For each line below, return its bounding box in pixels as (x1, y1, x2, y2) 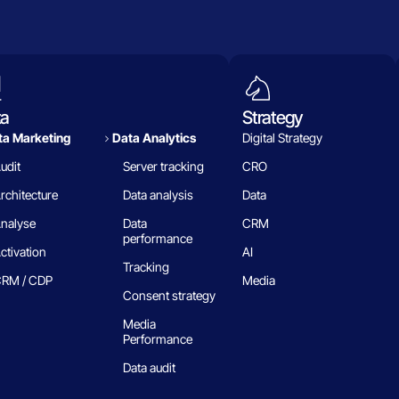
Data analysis (122, 187, 193, 203)
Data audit (122, 360, 175, 376)
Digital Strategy (242, 130, 323, 146)
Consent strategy (122, 288, 216, 304)
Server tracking (122, 159, 204, 175)
